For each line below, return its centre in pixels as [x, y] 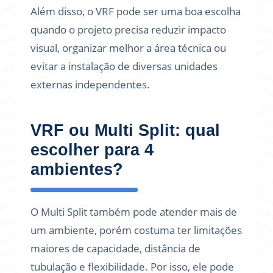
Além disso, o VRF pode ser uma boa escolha [136, 11]
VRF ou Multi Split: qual [125, 130]
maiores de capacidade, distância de [115, 248]
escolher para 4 [92, 150]
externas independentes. [90, 84]
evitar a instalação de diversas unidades [124, 66]
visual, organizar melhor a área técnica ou [128, 48]
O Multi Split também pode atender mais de [134, 212]
